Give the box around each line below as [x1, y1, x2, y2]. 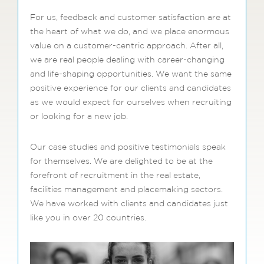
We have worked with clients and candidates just [30, 200, 228, 209]
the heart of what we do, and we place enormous [30, 28, 229, 37]
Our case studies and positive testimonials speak [30, 143, 226, 152]
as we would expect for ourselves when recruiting [30, 98, 232, 107]
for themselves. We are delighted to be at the [30, 157, 213, 166]
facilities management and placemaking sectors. [30, 186, 223, 194]
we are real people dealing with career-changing [30, 56, 225, 65]
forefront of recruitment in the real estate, [30, 171, 200, 180]
